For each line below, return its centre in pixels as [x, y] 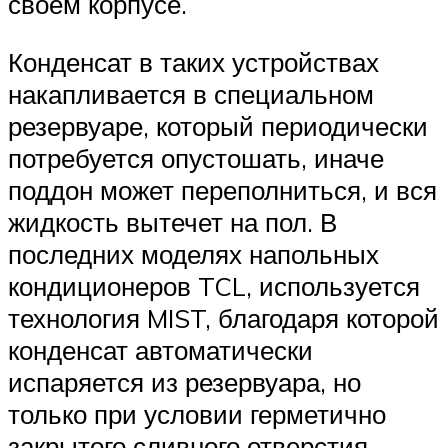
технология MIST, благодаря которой [223, 318]
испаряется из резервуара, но [184, 382]
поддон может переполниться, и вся [222, 190]
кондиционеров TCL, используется [214, 286]
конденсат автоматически [160, 350]
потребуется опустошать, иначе [196, 158]
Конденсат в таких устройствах [193, 62]
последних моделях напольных [193, 254]
